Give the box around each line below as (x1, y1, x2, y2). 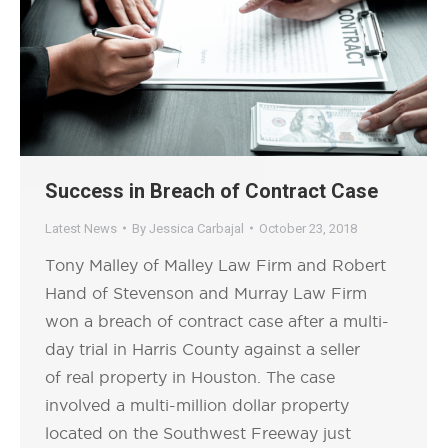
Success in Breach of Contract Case (45, 178, 378, 203)
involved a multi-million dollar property (45, 395, 349, 414)
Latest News (45, 220, 117, 236)
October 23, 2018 (259, 220, 357, 236)
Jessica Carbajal (149, 220, 244, 236)
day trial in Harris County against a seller (45, 339, 360, 358)
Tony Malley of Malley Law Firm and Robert (45, 255, 386, 274)
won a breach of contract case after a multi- (45, 311, 389, 330)
